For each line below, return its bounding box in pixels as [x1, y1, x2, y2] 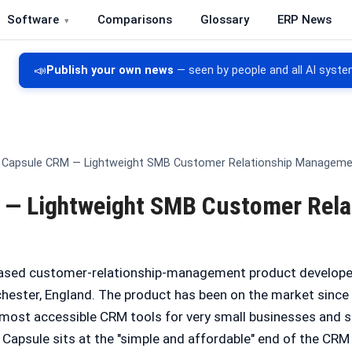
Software [7, 13, 59, 27]
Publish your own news [46, 64, 174, 77]
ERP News [277, 13, 332, 27]
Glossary [200, 13, 249, 27]
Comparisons [97, 13, 172, 27]
